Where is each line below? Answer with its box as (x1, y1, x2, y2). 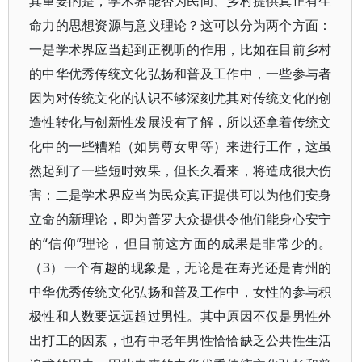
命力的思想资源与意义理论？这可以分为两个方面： (29, 16, 332, 34)
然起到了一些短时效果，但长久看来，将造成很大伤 (29, 162, 332, 179)
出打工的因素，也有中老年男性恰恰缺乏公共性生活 (29, 331, 332, 349)
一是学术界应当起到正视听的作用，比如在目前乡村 (29, 40, 332, 58)
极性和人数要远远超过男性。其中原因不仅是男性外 (29, 307, 332, 325)
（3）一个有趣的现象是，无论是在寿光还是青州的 (29, 259, 332, 276)
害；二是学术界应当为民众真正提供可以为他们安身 (29, 186, 332, 204)
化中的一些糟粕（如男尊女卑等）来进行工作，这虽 (29, 137, 332, 155)
